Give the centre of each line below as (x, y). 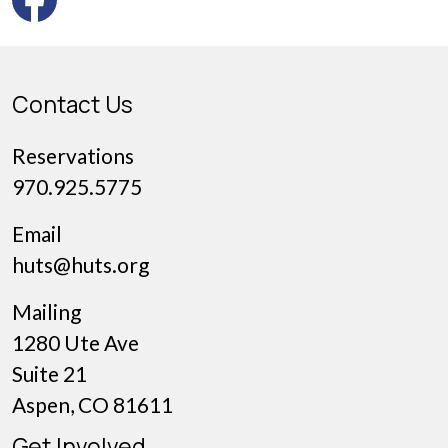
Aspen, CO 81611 (92, 405)
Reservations (73, 156)
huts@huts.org (80, 265)
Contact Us (72, 105)
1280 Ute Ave (75, 343)
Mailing (46, 312)
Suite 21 (49, 374)
